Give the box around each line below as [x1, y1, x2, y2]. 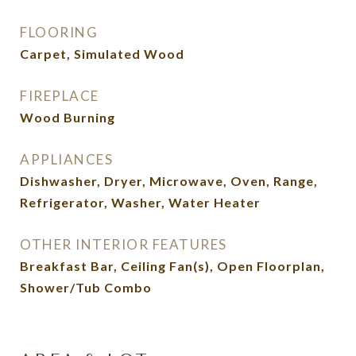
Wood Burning [20, 110, 115, 125]
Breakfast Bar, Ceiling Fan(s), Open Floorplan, [20, 258, 325, 273]
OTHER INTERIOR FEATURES [20, 236, 227, 253]
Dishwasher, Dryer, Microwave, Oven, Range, [20, 173, 318, 188]
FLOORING [20, 24, 98, 41]
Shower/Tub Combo [20, 280, 152, 295]
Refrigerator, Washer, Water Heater [20, 195, 261, 210]
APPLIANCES [20, 151, 113, 168]
